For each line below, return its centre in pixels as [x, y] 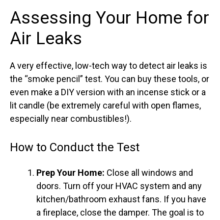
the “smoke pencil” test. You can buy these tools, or [110, 79]
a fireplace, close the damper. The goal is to [120, 213]
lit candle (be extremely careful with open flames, [105, 106]
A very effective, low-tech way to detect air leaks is [109, 66]
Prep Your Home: [70, 173]
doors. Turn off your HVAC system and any [119, 186]
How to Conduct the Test [75, 148]
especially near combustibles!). [71, 119]
